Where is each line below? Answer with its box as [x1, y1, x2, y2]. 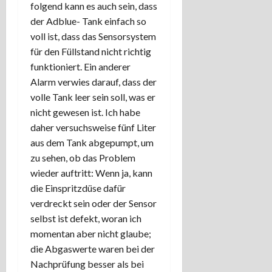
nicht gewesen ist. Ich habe [30, 106, 140, 118]
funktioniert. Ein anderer [30, 61, 131, 73]
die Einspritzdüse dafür [30, 182, 126, 194]
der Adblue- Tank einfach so [30, 15, 146, 27]
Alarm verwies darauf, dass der [30, 76, 157, 88]
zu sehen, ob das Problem [30, 152, 135, 164]
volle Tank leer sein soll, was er [30, 91, 155, 103]
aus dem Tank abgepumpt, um [30, 137, 154, 149]
